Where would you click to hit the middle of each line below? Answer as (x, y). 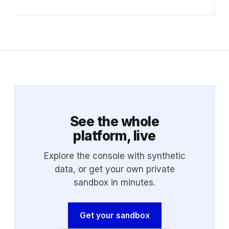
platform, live (114, 136)
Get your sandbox (114, 216)
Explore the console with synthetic (114, 156)
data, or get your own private (114, 169)
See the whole (114, 122)
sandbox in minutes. (114, 183)
